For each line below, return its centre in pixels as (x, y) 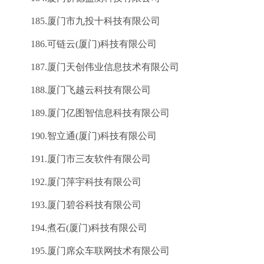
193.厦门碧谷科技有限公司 (77, 205)
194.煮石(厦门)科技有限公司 (80, 228)
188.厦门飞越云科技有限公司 (81, 90)
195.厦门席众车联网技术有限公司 (91, 251)
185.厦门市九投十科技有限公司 (86, 21)
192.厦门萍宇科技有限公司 (77, 182)
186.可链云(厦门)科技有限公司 (84, 44)
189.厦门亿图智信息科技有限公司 (91, 113)
